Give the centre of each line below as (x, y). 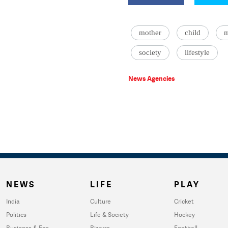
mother (150, 33)
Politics (16, 215)
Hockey (184, 215)
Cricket (184, 201)
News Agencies (152, 78)
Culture (101, 201)
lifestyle (197, 52)
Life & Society (109, 215)
